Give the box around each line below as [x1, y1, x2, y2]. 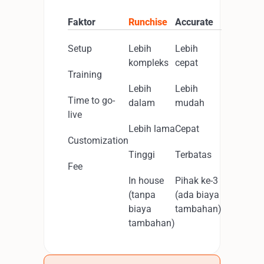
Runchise [128, 16, 167, 28]
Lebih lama [128, 123, 175, 134]
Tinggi [128, 149, 155, 160]
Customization [68, 135, 128, 146]
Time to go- [68, 95, 115, 106]
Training [68, 69, 102, 80]
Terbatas [175, 149, 212, 160]
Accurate [175, 16, 213, 28]
